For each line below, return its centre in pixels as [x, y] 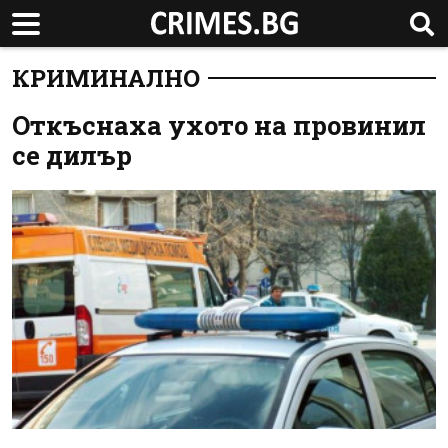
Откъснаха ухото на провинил [219, 125]
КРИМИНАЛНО [106, 78]
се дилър [72, 155]
